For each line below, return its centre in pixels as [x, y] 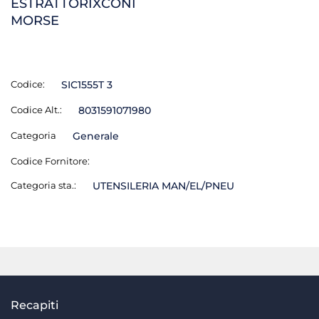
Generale [95, 136]
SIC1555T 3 [87, 85]
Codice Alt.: [36, 110]
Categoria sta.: [43, 185]
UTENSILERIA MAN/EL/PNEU [163, 186]
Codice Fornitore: [50, 161]
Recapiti [35, 305]
